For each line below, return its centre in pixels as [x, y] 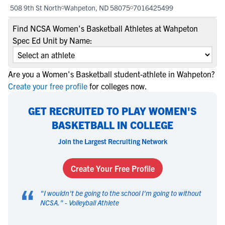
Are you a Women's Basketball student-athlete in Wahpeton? [111, 74]
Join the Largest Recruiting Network [113, 141]
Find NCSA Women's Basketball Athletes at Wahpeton [105, 28]
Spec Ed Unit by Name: [52, 40]
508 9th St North [36, 8]
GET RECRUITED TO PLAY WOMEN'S [113, 111]
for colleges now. [118, 86]
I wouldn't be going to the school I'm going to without [123, 193]
